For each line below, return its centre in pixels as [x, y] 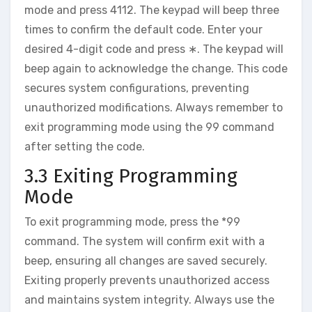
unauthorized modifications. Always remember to [154, 108]
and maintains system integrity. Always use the [149, 299]
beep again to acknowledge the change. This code [156, 69]
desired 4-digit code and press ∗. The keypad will [154, 49]
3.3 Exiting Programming [131, 176]
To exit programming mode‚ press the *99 [132, 221]
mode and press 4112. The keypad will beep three [152, 10]
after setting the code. [85, 147]
